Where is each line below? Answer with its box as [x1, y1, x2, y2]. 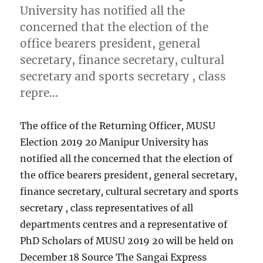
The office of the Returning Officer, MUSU [20, 120, 216, 132]
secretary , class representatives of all [20, 202, 194, 214]
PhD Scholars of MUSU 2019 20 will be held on [20, 235, 234, 247]
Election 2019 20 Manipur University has [20, 136, 209, 149]
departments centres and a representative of [20, 218, 228, 231]
